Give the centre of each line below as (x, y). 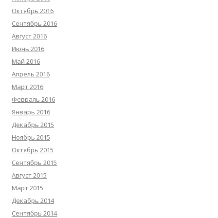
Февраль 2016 (33, 99)
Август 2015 (29, 175)
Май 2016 (26, 61)
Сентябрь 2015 (34, 163)
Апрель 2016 (31, 74)
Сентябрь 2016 (34, 23)
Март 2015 (27, 188)
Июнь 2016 (28, 49)
